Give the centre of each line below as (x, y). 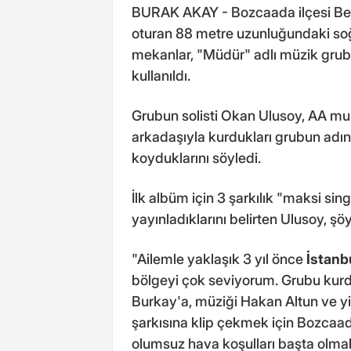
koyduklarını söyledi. (196, 157)
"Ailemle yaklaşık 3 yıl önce (219, 259)
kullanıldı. (161, 75)
